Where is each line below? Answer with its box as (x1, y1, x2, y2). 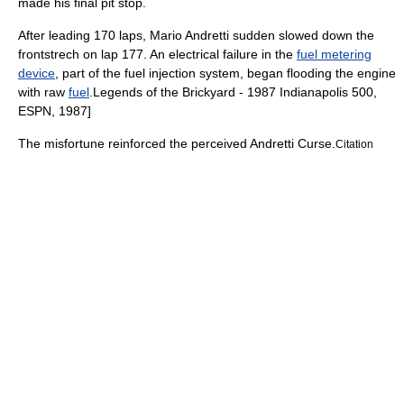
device (18, 66, 55, 80)
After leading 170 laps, (18, 28, 150, 42)
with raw (18, 85, 69, 99)
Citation (335, 138, 373, 150)
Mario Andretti (150, 28, 229, 42)
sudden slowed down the (229, 28, 374, 42)
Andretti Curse (250, 136, 332, 151)
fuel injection (124, 66, 196, 80)
